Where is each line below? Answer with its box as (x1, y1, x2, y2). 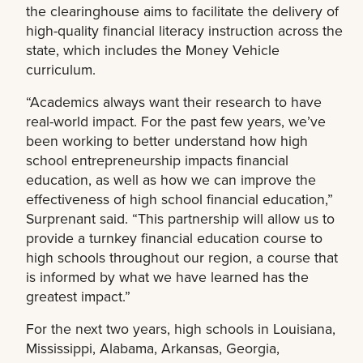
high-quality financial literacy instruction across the (26, 19, 343, 41)
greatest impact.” (26, 285, 130, 306)
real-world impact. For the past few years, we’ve (26, 110, 326, 131)
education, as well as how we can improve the (26, 169, 316, 190)
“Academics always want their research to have (26, 91, 322, 112)
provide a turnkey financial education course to (26, 227, 322, 248)
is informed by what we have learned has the (26, 266, 309, 287)
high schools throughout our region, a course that (26, 246, 338, 267)
